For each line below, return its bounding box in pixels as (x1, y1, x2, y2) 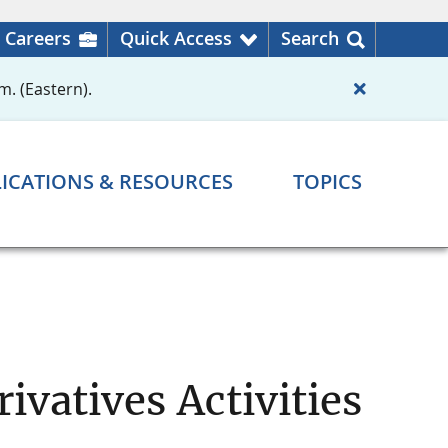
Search (281, 26, 339, 50)
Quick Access (120, 26, 232, 50)
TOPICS (293, 168, 362, 196)
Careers (5, 26, 71, 50)
